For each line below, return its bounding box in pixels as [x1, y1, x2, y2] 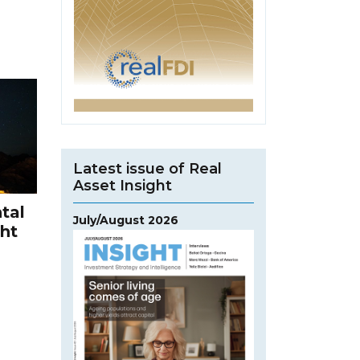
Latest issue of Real [73, 160, 222, 178]
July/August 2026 [73, 213, 178, 228]
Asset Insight [73, 177, 172, 195]
